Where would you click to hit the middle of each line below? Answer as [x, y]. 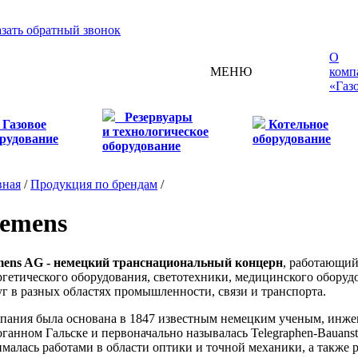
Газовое [24, 124]
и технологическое [155, 131]
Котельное [298, 124]
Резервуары [159, 117]
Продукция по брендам [94, 184]
